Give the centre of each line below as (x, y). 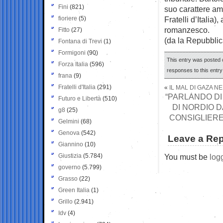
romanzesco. (187, 30)
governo (69, 167)
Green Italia (74, 190)
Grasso (68, 178)
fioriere (68, 18)
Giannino (71, 144)
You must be (187, 157)
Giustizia (70, 156)
